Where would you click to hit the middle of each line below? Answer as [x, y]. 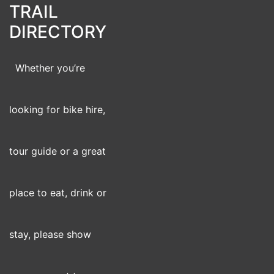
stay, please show [50, 234]
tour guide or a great [57, 151]
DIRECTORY [58, 32]
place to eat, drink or [58, 193]
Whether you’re [50, 68]
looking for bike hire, [57, 109]
